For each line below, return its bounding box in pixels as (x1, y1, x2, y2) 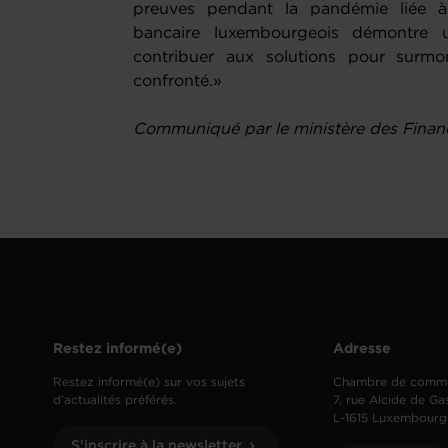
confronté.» (133, 74, 223, 90)
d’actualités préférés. (53, 395, 178, 407)
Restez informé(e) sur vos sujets (53, 377, 246, 389)
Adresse (333, 343, 392, 356)
